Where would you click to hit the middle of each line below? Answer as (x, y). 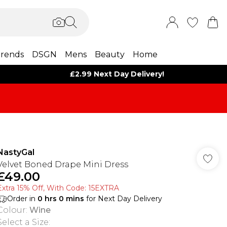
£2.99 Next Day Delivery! (117, 74)
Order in (22, 199)
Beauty (109, 54)
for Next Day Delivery (123, 199)
